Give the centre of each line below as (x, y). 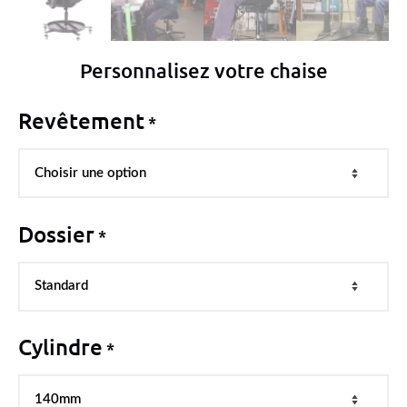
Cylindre (60, 347)
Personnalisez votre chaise (203, 71)
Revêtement (81, 121)
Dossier (56, 233)
